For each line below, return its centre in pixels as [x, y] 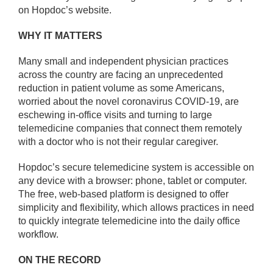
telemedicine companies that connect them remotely [130, 128]
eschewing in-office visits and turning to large [115, 115]
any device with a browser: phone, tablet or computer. [133, 180]
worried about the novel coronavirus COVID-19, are [129, 101]
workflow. [38, 234]
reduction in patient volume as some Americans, [121, 88]
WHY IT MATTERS [60, 35]
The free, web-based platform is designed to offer [123, 194]
